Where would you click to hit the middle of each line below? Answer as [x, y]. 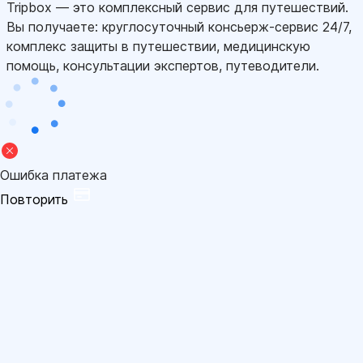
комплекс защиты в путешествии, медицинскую [158, 46]
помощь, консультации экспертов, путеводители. [163, 65]
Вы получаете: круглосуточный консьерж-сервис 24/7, [179, 26]
